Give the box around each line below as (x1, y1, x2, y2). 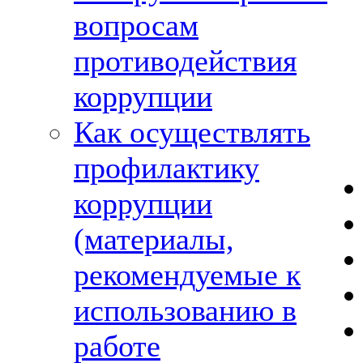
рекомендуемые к (74, 258, 301, 292)
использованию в (74, 293, 297, 327)
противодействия (74, 44, 297, 78)
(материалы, (74, 222, 234, 256)
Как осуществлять (74, 115, 310, 149)
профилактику (74, 151, 259, 185)
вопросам (74, 8, 199, 42)
